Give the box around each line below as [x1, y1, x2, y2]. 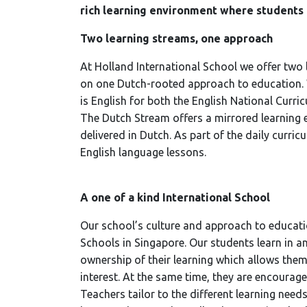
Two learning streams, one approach [80, 32, 273, 45]
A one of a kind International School [80, 191, 270, 204]
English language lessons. [80, 146, 209, 158]
